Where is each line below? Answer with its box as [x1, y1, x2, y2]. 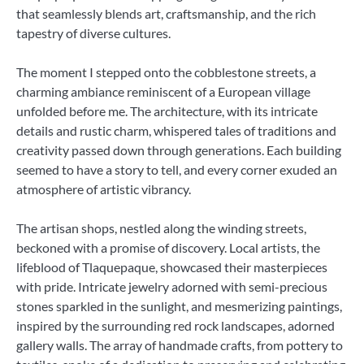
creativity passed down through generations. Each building [16, 141, 341, 158]
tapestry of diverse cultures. [16, 24, 171, 41]
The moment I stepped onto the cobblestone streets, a [16, 63, 316, 80]
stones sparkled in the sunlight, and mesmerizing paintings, [16, 297, 342, 314]
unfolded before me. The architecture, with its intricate [16, 102, 318, 119]
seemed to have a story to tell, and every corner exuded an [16, 161, 337, 177]
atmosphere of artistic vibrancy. [16, 180, 191, 197]
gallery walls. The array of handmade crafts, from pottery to [16, 336, 343, 353]
